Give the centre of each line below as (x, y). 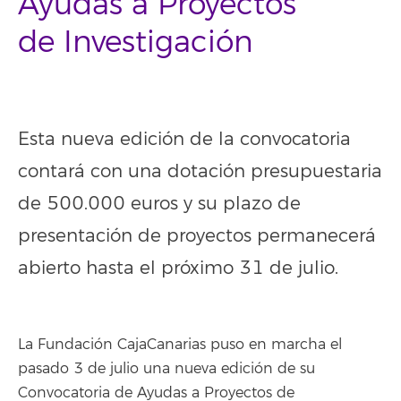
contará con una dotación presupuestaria (200, 172)
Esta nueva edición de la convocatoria (184, 140)
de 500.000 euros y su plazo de (159, 204)
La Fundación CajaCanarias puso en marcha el (180, 345)
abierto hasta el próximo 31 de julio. (178, 269)
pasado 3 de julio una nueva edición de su (166, 369)
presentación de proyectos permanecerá (197, 236)
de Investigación (136, 42)
